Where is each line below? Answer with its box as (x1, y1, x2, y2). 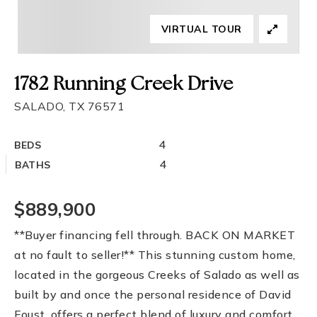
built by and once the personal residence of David (14, 287, 292, 301)
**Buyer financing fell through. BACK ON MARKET (14, 228, 295, 242)
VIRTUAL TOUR (161, 23, 242, 35)
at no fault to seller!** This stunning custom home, (14, 248, 296, 262)
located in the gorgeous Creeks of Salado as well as (14, 267, 300, 282)
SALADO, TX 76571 (14, 99, 125, 113)
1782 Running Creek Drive (14, 76, 233, 95)
